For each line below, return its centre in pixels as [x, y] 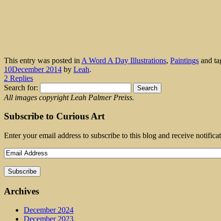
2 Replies [18, 78]
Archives [21, 191]
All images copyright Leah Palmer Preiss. [69, 97]
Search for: [21, 87]
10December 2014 [33, 69]
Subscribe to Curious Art [54, 116]
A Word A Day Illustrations [124, 60]
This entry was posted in [43, 60]
